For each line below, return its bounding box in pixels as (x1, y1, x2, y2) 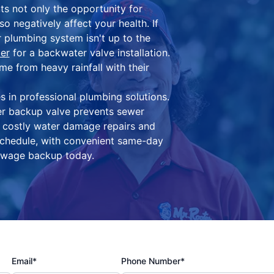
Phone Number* (120, 256, 185, 267)
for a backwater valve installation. (9, 46, 170, 59)
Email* (12, 256, 37, 267)
